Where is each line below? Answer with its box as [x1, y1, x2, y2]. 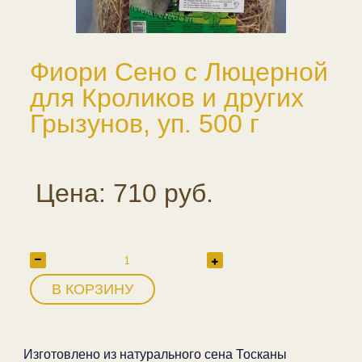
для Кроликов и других [30, 83, 304, 112]
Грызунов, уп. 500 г [30, 109, 259, 138]
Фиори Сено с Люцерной [30, 57, 328, 86]
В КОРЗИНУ [52, 281, 133, 297]
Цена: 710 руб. [36, 179, 213, 208]
